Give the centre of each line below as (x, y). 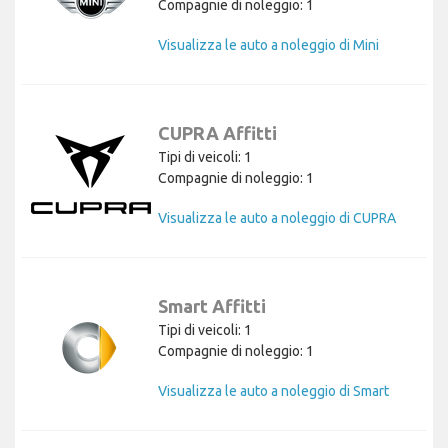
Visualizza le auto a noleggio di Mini (268, 44)
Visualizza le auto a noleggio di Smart (273, 390)
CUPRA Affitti (217, 132)
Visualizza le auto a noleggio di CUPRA (277, 217)
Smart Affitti (212, 305)
